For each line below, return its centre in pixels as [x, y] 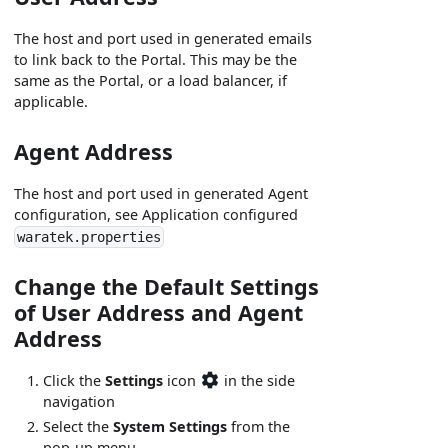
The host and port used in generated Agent [161, 194]
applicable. [51, 102]
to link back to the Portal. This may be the [156, 60]
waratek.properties [89, 237]
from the [259, 426]
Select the [78, 426]
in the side [258, 381]
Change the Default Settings [167, 287]
